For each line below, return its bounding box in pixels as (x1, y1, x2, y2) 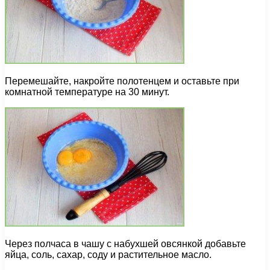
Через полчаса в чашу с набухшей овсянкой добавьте (5, 239, 246, 250)
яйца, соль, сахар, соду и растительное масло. (5, 250, 212, 260)
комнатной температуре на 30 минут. (5, 87, 169, 98)
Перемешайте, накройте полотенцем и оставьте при (5, 76, 239, 87)
